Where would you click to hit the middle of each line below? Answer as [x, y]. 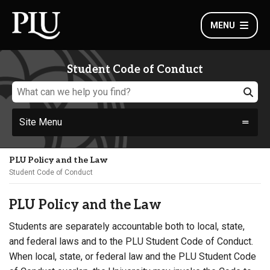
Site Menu [41, 122]
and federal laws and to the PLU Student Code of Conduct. [131, 241]
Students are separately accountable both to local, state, [127, 226]
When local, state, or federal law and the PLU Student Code [133, 256]
